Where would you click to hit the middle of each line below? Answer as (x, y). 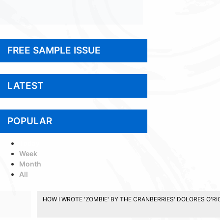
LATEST (25, 85)
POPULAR (29, 121)
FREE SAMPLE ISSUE (54, 50)
